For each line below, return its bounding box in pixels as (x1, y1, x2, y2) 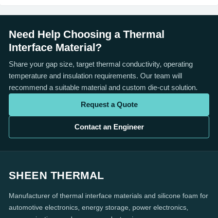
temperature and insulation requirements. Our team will (9, 71, 182, 80)
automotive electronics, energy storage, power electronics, (9, 203, 188, 211)
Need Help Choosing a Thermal (9, 28, 164, 40)
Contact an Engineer (74, 123, 144, 131)
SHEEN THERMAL (9, 169, 104, 182)
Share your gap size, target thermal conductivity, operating (9, 59, 193, 68)
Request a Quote (80, 100, 138, 109)
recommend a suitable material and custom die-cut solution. (9, 83, 198, 91)
